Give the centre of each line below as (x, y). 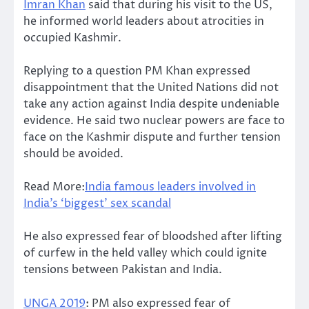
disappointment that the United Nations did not (151, 88)
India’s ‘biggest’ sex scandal (97, 204)
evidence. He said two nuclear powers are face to (154, 121)
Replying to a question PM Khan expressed (137, 71)
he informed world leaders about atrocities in (144, 22)
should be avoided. (73, 154)
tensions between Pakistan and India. (123, 270)
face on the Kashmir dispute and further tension (152, 138)
